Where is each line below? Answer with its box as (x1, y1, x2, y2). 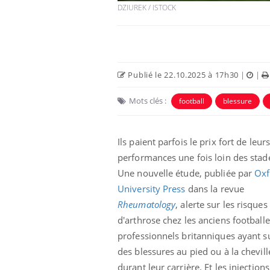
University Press (118, 182, 186, 195)
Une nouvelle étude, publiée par (118, 166, 255, 179)
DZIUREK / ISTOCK (118, 2, 176, 13)
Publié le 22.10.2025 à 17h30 (125, 69, 239, 80)
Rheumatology (118, 198, 176, 210)
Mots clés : (129, 95, 166, 106)
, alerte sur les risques (175, 198, 268, 210)
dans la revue (185, 182, 245, 195)
